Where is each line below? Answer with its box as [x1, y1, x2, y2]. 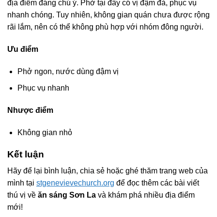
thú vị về [7, 191, 38, 200]
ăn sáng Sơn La [38, 191, 96, 200]
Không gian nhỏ [17, 128, 72, 137]
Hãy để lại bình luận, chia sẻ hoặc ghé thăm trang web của [7, 167, 208, 175]
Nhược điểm [7, 106, 53, 115]
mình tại [7, 179, 36, 187]
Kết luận [7, 149, 44, 159]
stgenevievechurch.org [36, 179, 114, 187]
